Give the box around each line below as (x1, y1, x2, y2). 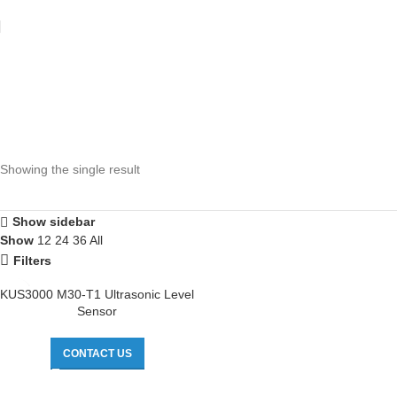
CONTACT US (62, 347, 132, 360)
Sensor (77, 304, 117, 318)
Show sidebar (12, 214, 95, 230)
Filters (13, 253, 52, 269)
